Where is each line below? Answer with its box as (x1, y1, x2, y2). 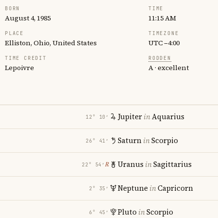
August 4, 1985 (5, 13, 51, 23)
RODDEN (148, 55, 171, 61)
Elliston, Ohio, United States (5, 38, 97, 48)
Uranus (118, 159, 144, 169)
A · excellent (148, 63, 189, 73)
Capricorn (158, 183, 193, 193)
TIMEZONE (148, 30, 179, 36)
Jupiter (118, 111, 142, 122)
